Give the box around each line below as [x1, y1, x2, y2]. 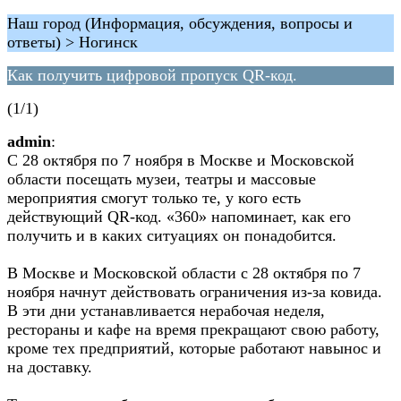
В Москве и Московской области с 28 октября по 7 [7, 264, 361, 282]
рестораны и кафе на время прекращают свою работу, [7, 320, 380, 338]
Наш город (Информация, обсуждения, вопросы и [7, 14, 353, 32]
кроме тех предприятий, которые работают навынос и [7, 339, 381, 357]
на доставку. [7, 358, 92, 376]
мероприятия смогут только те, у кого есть [7, 189, 301, 207]
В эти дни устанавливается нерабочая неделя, [7, 302, 325, 320]
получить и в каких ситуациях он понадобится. [7, 226, 337, 244]
